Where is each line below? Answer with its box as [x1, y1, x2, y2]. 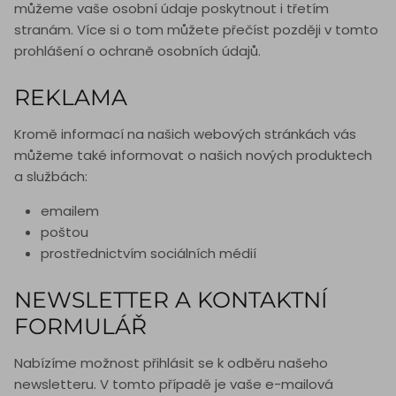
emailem [41, 202, 99, 221]
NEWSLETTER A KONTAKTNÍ [14, 286, 328, 314]
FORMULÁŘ [14, 313, 147, 340]
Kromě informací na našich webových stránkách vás [14, 125, 356, 144]
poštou [41, 223, 88, 242]
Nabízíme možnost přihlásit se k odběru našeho [14, 354, 328, 373]
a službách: [14, 167, 88, 187]
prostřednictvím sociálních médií [41, 244, 256, 263]
